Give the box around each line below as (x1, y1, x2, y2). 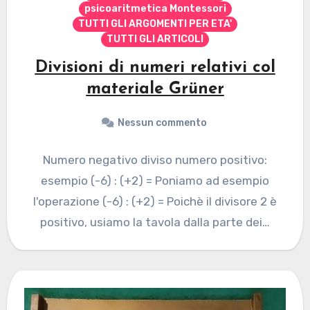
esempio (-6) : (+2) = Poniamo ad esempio (41, 174, 269, 188)
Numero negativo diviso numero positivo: (43, 153, 267, 167)
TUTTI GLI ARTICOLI (107, 33, 203, 46)
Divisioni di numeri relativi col (35, 60, 275, 77)
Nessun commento (117, 117, 207, 129)
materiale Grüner (86, 81, 224, 98)
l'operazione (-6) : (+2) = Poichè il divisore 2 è (33, 194, 277, 209)
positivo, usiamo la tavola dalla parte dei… (40, 215, 270, 230)
